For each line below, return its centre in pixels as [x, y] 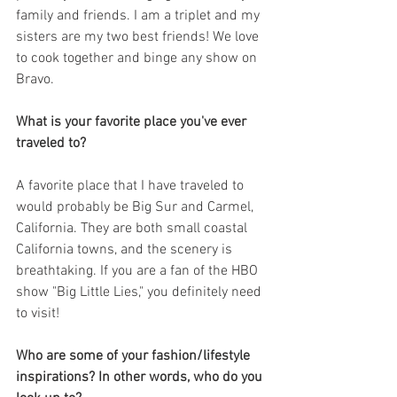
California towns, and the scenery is [126, 249]
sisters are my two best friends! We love [139, 37]
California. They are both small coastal [133, 228]
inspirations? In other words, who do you [141, 377]
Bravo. [35, 79]
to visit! [39, 313]
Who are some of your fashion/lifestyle [135, 356]
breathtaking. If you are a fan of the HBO [139, 271]
